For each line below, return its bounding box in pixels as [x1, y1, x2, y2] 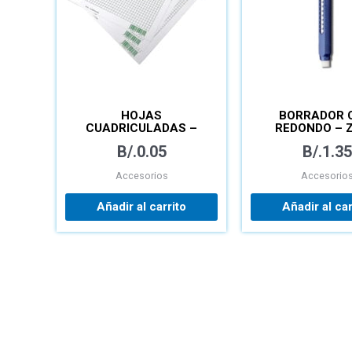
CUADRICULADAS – [86, 121, 197, 136]
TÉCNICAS [111, 134, 172, 148]
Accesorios [115, 170, 168, 182]
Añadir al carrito [97, 199, 186, 214]
